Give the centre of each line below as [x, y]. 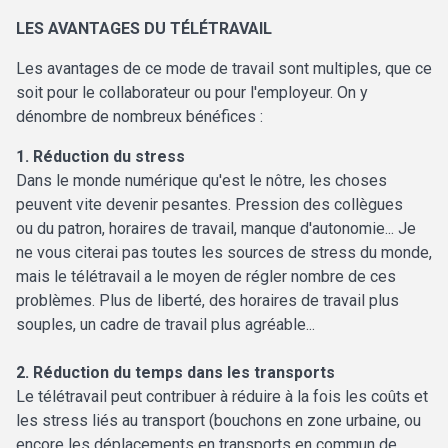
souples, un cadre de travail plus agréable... [165, 325]
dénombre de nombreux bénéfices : [139, 117]
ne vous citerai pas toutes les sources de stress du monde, [224, 253]
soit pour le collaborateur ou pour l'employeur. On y [192, 93]
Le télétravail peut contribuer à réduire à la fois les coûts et [222, 397]
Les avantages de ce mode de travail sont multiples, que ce [224, 69]
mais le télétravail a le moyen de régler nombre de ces [206, 277]
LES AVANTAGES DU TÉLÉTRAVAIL [144, 29]
